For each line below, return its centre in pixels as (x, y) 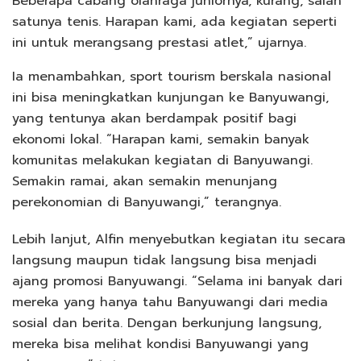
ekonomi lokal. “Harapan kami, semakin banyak (161, 139)
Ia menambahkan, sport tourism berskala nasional (172, 76)
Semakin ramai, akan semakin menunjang (145, 181)
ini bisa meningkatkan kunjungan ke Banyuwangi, (170, 97)
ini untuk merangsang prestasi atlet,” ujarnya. (159, 42)
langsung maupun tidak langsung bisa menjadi (164, 260)
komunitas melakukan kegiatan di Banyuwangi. (162, 160)
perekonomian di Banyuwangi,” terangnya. (147, 202)
